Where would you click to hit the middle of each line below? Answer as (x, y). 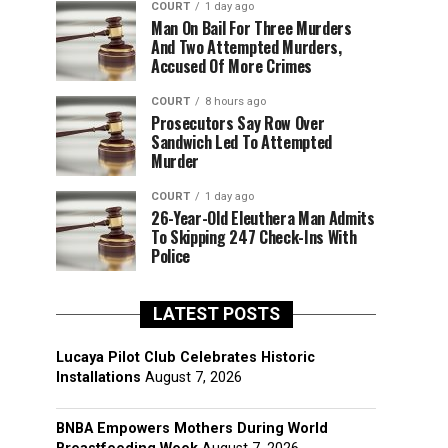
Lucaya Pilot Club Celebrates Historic (185, 357)
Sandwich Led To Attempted (241, 142)
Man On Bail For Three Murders (251, 28)
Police (171, 256)
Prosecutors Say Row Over (238, 123)
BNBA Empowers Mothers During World (192, 428)
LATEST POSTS (216, 314)
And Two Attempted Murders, (246, 47)
